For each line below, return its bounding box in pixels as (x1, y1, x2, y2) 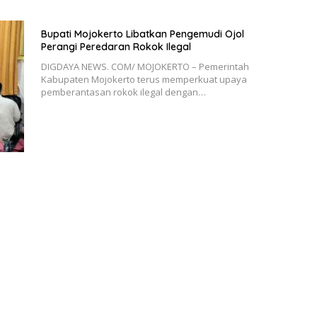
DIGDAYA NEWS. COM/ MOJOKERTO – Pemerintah (40, 60, 249, 74)
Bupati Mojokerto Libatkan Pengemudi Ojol (40, 28, 244, 41)
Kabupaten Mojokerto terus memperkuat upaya (40, 73, 247, 86)
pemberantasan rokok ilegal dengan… (40, 86, 206, 99)
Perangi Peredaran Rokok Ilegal (40, 40, 191, 54)
